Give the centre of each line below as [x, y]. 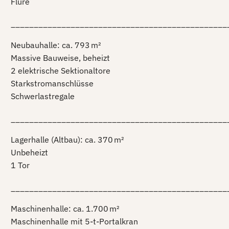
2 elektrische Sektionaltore [61, 71]
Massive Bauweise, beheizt [60, 58]
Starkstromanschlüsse [52, 84]
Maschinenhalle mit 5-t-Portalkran [74, 222]
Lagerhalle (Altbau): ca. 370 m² [67, 140]
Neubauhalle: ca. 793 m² [56, 45]
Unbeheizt [29, 153]
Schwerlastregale [43, 96]
